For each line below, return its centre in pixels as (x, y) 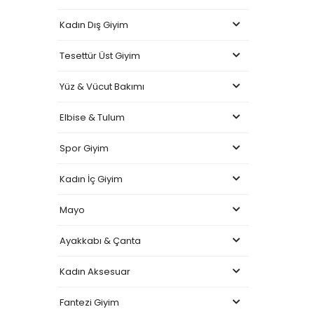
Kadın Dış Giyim (94, 25)
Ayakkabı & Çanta (100, 240)
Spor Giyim (84, 148)
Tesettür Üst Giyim (100, 55)
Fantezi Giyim (89, 302)
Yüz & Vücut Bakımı (102, 86)
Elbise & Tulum (92, 117)
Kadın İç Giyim (91, 179)
